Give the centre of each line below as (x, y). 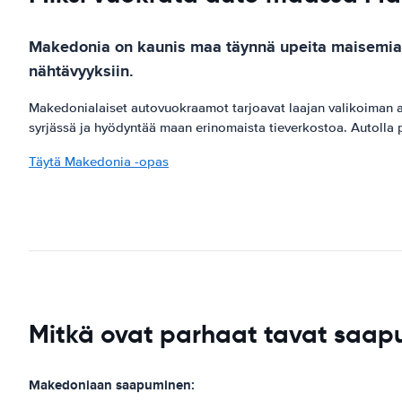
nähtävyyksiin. (81, 71)
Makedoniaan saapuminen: (112, 385)
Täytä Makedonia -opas (99, 162)
